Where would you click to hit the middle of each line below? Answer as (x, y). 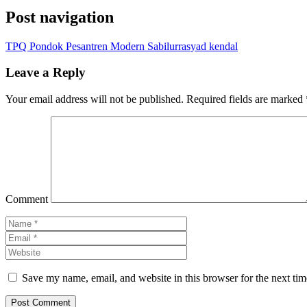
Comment (27, 199)
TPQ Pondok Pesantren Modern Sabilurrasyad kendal (122, 46)
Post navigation (60, 17)
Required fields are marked (245, 99)
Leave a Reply (46, 73)
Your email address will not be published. (95, 99)
